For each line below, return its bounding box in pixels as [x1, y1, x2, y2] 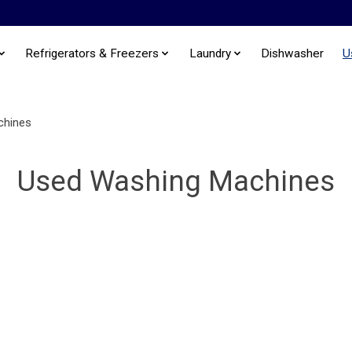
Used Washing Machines [17, 163, 335, 198]
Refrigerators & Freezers [25, 46, 159, 60]
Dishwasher [260, 46, 324, 60]
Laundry [189, 46, 231, 60]
